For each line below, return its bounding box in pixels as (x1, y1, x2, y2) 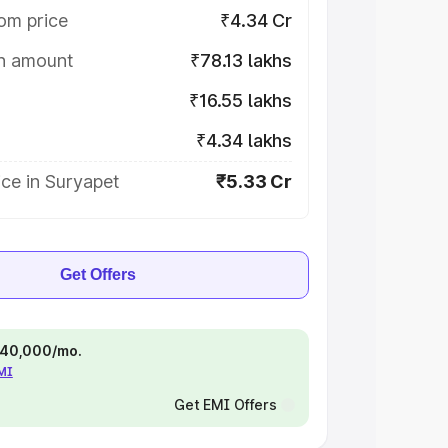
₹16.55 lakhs (189, 90, 292, 111)
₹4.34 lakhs (195, 130, 292, 151)
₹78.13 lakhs (190, 50, 292, 71)
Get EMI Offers (173, 396, 277, 413)
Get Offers (60, 266, 136, 283)
